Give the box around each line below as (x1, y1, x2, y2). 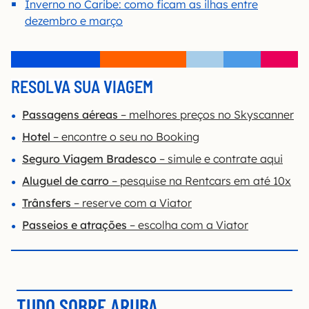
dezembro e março (25, 14, 123, 28)
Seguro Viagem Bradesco (22, 152, 157, 166)
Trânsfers (22, 196, 71, 210)
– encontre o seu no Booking (50, 130, 199, 144)
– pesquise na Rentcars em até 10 (109, 174, 285, 188)
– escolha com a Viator (127, 218, 248, 232)
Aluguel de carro (22, 174, 109, 188)
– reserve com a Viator (71, 196, 192, 210)
